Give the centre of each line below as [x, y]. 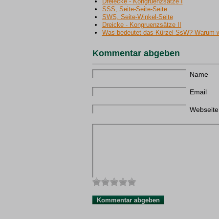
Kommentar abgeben [136, 53]
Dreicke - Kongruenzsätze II [142, 25]
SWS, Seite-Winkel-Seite [137, 17]
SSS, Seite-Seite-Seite [134, 9]
